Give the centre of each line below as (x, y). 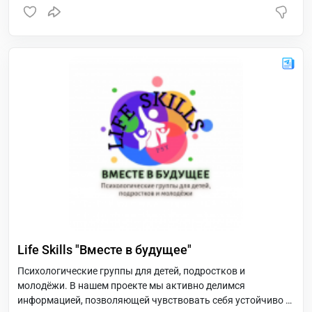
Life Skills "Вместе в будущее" (104, 250)
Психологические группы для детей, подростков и (131, 271)
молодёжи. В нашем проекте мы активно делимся (131, 286)
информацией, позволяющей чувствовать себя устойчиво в (154, 300)
